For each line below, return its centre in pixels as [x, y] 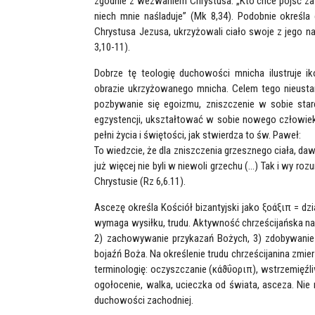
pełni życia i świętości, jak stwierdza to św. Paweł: [198, 135]
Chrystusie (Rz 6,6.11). [140, 181]
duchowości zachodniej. [144, 300]
